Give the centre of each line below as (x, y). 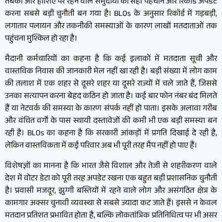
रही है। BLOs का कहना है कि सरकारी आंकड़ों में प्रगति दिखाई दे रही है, (111, 134)
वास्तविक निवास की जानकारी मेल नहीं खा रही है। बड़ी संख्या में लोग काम (111, 72)
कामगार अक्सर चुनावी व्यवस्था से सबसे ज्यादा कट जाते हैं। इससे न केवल (111, 204)
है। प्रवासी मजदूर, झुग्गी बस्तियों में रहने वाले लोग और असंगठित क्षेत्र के (111, 191)
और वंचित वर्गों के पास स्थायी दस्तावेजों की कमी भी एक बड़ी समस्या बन (111, 121)
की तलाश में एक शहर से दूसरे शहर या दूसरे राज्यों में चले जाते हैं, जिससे (111, 84)
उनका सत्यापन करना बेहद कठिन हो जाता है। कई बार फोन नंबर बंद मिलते (111, 97)
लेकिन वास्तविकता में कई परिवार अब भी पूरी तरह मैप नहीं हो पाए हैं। (101, 146)
